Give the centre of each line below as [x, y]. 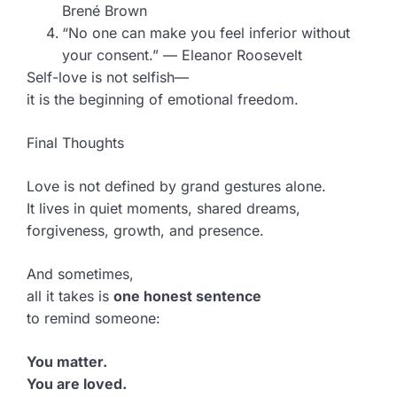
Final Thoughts [75, 142]
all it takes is [70, 296]
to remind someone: [93, 318]
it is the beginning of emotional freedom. [163, 99]
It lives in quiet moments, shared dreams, [163, 208]
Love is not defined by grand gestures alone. [176, 186]
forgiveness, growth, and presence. [145, 230]
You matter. [67, 361]
